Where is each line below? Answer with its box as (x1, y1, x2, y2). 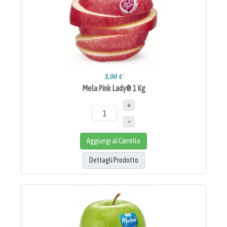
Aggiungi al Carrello (87, 136, 140, 145)
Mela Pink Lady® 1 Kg (82, 83, 145, 93)
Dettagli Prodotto (89, 156, 138, 164)
